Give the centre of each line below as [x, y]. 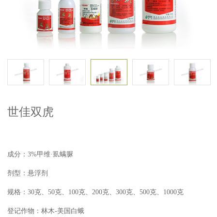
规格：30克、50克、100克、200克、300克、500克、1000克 [95, 192]
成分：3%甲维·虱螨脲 [40, 154]
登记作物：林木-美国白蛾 [46, 211]
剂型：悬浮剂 [28, 173]
